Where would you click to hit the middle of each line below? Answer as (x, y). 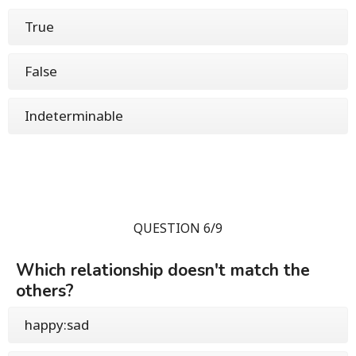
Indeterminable (74, 115)
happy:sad (57, 324)
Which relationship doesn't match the (163, 270)
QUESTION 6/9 (178, 228)
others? (45, 290)
